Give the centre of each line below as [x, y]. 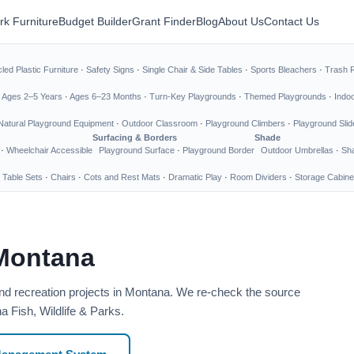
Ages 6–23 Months [105, 96]
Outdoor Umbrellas [297, 150]
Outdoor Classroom [160, 123]
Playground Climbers [245, 123]
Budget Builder [95, 21]
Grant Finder [164, 21]
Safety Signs [110, 70]
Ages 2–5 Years [32, 96]
